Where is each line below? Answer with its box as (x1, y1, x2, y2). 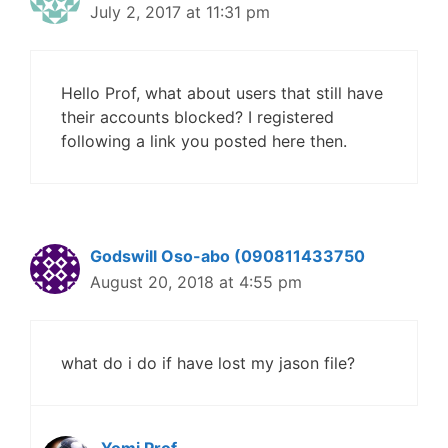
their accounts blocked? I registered (61, 107, 334, 128)
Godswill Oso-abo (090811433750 (90, 246, 365, 267)
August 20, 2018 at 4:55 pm (90, 272, 302, 293)
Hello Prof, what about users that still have (61, 83, 383, 104)
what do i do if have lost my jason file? (61, 353, 355, 374)
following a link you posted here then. (61, 131, 347, 152)
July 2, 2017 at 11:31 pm (90, 2, 270, 23)
